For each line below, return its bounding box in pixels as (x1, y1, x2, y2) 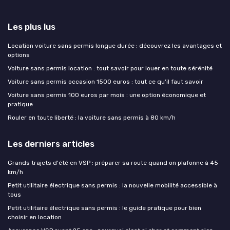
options (8, 51, 30, 59)
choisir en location (8, 214, 62, 221)
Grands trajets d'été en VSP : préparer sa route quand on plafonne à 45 (8, 159, 218, 167)
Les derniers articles (8, 139, 94, 149)
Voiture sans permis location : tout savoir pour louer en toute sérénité (8, 65, 213, 72)
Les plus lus (8, 22, 55, 32)
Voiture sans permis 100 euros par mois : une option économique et (8, 91, 206, 99)
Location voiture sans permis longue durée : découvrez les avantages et (8, 42, 222, 50)
